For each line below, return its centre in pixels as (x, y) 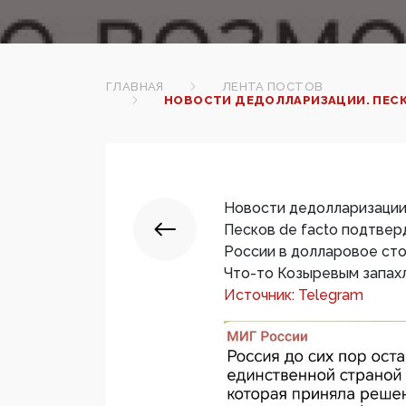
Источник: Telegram (294, 295)
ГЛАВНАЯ (135, 87)
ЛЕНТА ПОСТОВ (272, 87)
